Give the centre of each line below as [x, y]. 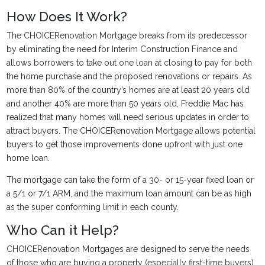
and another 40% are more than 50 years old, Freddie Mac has [125, 104]
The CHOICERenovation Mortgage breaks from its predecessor [127, 35]
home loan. [30, 158]
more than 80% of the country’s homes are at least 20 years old [128, 90]
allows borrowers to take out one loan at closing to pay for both [129, 63]
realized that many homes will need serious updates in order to [127, 117]
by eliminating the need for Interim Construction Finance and [122, 49]
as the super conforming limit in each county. [92, 207]
